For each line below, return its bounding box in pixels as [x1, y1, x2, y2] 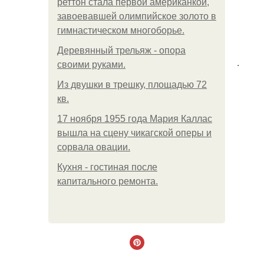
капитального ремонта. [57, 176, 158, 186]
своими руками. [57, 60, 126, 70]
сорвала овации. [57, 142, 130, 152]
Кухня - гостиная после [57, 162, 157, 172]
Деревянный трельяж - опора [57, 45, 186, 55]
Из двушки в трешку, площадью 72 [57, 80, 207, 90]
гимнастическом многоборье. [57, 25, 184, 35]
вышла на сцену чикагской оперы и [57, 128, 212, 138]
